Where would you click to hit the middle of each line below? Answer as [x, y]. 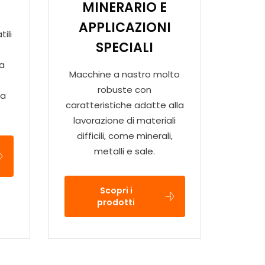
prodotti [116, 202]
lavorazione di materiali [125, 121]
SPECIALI [125, 48]
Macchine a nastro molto [125, 75]
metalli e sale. [125, 151]
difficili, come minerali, [125, 136]
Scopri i [116, 190]
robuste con [125, 90]
